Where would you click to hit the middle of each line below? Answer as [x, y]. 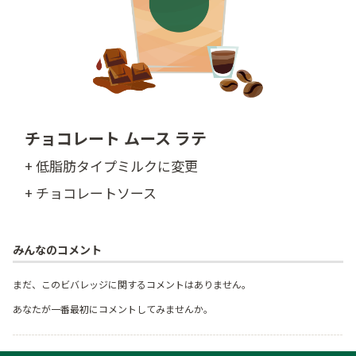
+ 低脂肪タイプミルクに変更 [111, 166]
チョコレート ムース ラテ [116, 138]
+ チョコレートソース [91, 193]
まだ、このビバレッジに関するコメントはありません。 [132, 284]
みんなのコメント [57, 250]
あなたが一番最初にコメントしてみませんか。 [113, 309]
